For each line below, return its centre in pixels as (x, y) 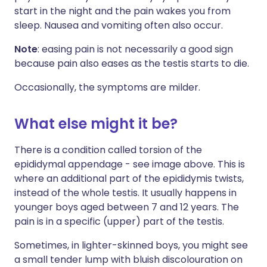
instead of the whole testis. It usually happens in (125, 193)
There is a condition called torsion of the (108, 150)
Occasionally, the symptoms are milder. (107, 88)
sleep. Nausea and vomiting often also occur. (119, 26)
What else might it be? (96, 124)
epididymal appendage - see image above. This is (130, 164)
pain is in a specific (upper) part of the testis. (119, 222)
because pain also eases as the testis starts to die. (132, 64)
